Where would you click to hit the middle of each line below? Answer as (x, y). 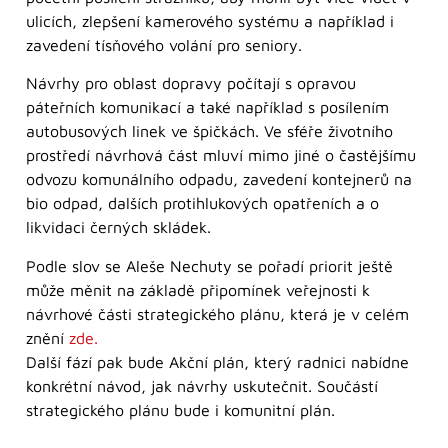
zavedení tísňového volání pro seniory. (164, 44)
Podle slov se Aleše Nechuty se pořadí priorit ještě (209, 265)
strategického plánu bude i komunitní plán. (180, 409)
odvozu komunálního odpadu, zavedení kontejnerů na (219, 179)
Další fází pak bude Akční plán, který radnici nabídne (217, 361)
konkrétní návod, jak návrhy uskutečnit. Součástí (202, 385)
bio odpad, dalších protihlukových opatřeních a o (202, 203)
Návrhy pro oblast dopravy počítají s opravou (191, 83)
